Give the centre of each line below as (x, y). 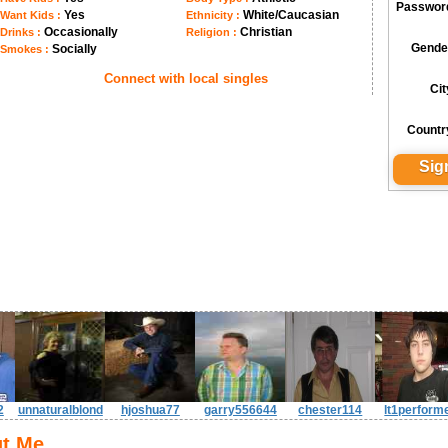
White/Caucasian (291, 15)
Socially (74, 49)
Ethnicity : (215, 15)
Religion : (213, 32)
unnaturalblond (60, 410)
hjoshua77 (150, 410)
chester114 (330, 410)
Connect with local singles (186, 78)
